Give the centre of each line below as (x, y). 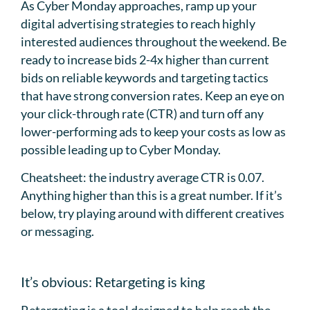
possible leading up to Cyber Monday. (121, 149)
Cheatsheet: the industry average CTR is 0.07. (143, 177)
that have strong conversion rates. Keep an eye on (153, 95)
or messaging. (57, 231)
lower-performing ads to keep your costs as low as (153, 131)
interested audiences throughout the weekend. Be (154, 41)
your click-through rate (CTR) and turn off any (142, 113)
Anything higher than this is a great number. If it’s (152, 195)
